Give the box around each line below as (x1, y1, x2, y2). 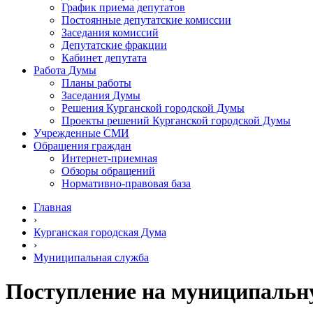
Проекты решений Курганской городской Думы (61, 115, 291, 126)
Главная (34, 201, 71, 213)
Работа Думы (34, 64, 96, 76)
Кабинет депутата (61, 52, 147, 64)
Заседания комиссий (61, 27, 159, 38)
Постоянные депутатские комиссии (61, 14, 231, 26)
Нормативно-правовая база (61, 177, 191, 189)
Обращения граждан (34, 140, 131, 152)
